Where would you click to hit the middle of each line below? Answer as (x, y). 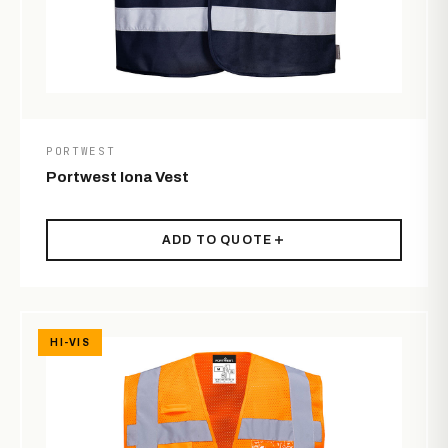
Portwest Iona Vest (117, 177)
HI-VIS (70, 343)
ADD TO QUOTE (217, 240)
